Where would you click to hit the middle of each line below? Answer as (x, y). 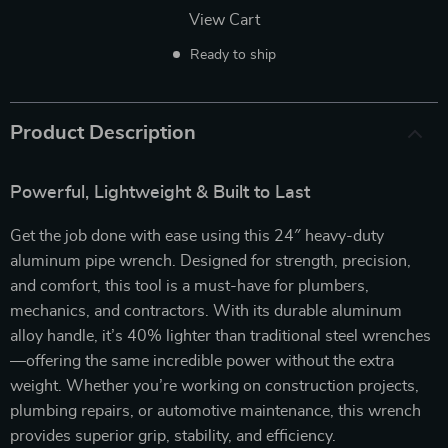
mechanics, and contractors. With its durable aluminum (206, 310)
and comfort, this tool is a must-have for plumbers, (189, 285)
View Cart (224, 19)
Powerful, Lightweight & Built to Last (160, 192)
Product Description (103, 132)
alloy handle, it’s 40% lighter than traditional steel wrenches (220, 335)
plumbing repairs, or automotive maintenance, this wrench (215, 410)
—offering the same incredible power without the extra (202, 360)
